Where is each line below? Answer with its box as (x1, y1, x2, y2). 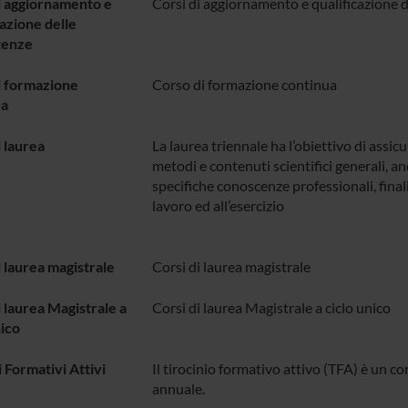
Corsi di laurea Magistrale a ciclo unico (151, 298, 396, 316)
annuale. (151, 379, 205, 397)
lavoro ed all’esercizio (151, 196, 284, 214)
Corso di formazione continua (151, 75, 342, 93)
